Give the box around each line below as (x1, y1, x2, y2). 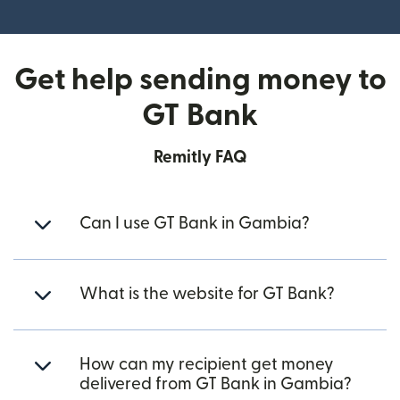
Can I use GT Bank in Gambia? (79, 215, 310, 232)
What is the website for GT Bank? (79, 286, 335, 303)
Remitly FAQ (153, 149, 247, 166)
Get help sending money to (13, 65, 387, 95)
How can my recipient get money (79, 356, 334, 373)
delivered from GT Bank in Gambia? (79, 376, 352, 393)
